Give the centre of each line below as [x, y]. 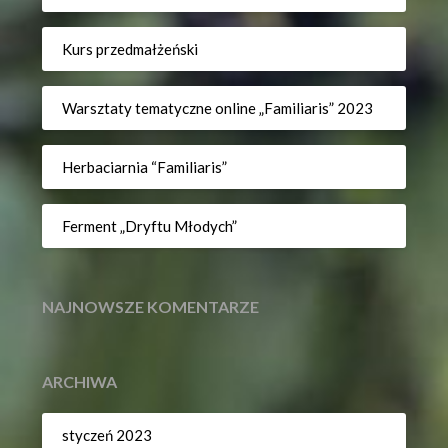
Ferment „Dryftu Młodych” [150, 225]
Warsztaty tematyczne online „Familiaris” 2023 [218, 107]
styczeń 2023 [107, 434]
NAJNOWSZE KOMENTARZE [151, 307]
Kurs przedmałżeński [130, 48]
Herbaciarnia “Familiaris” [145, 166]
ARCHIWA [80, 382]
